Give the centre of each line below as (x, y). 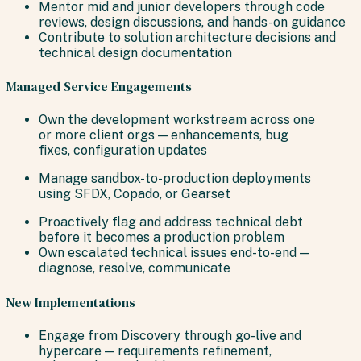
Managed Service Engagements (99, 87)
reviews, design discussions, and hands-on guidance (192, 22)
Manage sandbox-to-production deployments (175, 179)
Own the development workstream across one (177, 120)
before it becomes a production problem (162, 238)
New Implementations (71, 302)
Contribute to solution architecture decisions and (187, 37)
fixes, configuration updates (123, 151)
